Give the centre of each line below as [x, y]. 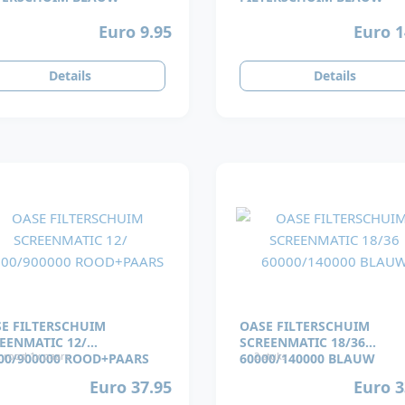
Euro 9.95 [135, 31]
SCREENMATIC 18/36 [302, 343]
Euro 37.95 [130, 386]
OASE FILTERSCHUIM [305, 326]
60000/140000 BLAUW [307, 359]
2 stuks [270, 356]
